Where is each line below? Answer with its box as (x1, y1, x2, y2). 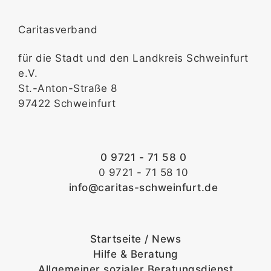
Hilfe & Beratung (93, 248, 178, 261)
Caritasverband (18, 24, 97, 36)
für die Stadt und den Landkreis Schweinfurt (18, 52, 249, 64)
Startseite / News (90, 233, 181, 246)
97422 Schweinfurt (18, 97, 116, 109)
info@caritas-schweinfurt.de (68, 181, 218, 194)
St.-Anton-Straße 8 (18, 82, 117, 94)
